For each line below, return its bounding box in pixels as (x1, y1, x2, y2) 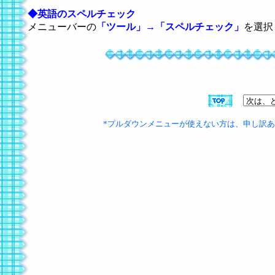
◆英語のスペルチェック (28, 8, 136, 19)
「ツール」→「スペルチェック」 (96, 21, 244, 32)
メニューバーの (28, 21, 96, 32)
